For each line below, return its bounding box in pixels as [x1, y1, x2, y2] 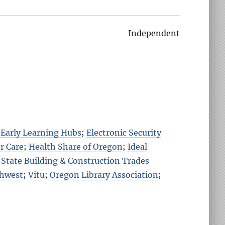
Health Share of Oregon [29, 141, 123, 152]
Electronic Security [86, 127, 162, 138]
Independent [128, 28, 180, 38]
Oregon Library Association [50, 169, 159, 180]
